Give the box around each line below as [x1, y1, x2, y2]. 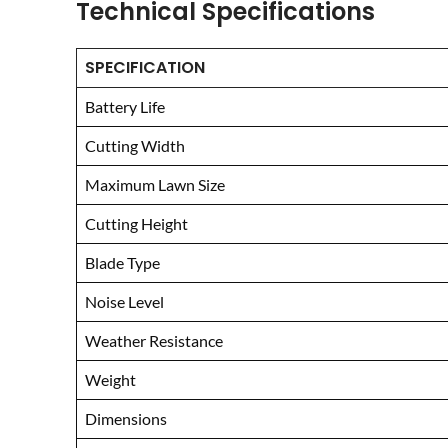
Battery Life [85, 97, 165, 116]
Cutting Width [85, 136, 185, 155]
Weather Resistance [85, 331, 223, 350]
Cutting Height [85, 214, 188, 233]
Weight [85, 370, 136, 389]
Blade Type [85, 253, 160, 272]
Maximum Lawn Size [85, 175, 225, 194]
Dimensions [85, 409, 167, 428]
